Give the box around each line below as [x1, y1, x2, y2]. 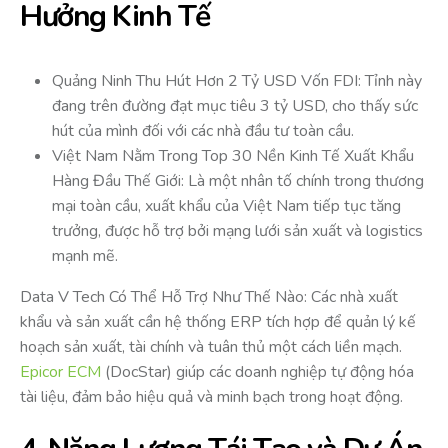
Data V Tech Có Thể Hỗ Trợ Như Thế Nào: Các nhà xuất [20, 286, 398, 309]
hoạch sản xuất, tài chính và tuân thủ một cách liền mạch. [20, 336, 402, 359]
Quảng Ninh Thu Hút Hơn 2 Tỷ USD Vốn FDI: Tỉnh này [52, 70, 422, 93]
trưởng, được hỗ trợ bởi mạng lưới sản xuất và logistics [52, 220, 423, 243]
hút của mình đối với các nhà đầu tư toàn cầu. [52, 120, 354, 143]
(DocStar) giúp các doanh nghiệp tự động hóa [101, 361, 414, 384]
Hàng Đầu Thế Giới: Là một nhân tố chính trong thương [52, 170, 424, 193]
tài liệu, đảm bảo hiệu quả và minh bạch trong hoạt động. [20, 386, 403, 409]
